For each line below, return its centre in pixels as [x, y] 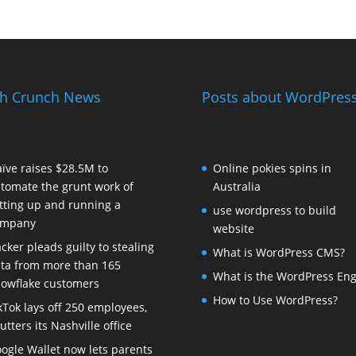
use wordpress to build [274, 211]
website [233, 229]
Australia [236, 187]
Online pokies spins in [272, 168]
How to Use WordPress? [275, 300]
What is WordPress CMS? [279, 253]
